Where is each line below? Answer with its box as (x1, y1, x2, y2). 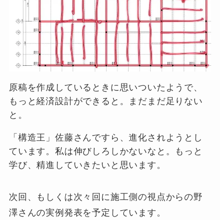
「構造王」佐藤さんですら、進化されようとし (8, 132, 203, 142)
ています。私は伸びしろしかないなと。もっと (8, 146, 203, 156)
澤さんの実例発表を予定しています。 (8, 208, 166, 218)
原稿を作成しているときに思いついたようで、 (8, 82, 203, 92)
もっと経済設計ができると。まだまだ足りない (8, 96, 203, 106)
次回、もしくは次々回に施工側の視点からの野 (8, 192, 203, 202)
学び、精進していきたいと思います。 (8, 160, 166, 170)
